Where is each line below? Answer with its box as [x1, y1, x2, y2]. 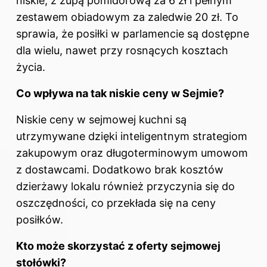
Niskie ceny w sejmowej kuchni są [16, 113, 187, 126]
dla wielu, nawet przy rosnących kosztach [16, 44, 228, 57]
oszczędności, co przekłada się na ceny [16, 197, 216, 210]
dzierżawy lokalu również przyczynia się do [16, 180, 235, 193]
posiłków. [16, 213, 63, 226]
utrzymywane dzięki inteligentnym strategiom [16, 130, 247, 143]
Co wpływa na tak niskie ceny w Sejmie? [16, 87, 224, 100]
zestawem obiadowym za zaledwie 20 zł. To [16, 11, 238, 24]
